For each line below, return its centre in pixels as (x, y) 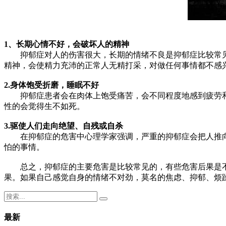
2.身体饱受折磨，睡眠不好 (51, 85)
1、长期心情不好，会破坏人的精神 (67, 44)
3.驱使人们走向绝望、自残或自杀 (64, 126)
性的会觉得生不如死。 (44, 106)
